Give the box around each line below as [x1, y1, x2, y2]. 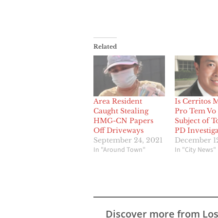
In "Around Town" [93, 145, 145, 155]
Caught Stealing [93, 107, 148, 116]
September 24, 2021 [93, 136, 163, 145]
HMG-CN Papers [93, 116, 153, 126]
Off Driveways [93, 126, 144, 135]
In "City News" [174, 145, 216, 155]
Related [93, 43, 117, 51]
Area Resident [93, 97, 142, 106]
